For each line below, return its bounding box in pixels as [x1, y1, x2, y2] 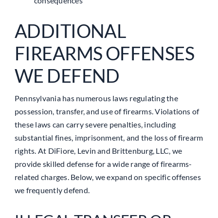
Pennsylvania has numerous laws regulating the [14, 93, 178, 103]
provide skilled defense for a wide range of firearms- [14, 159, 192, 168]
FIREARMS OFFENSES [14, 41, 195, 64]
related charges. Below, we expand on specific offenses [14, 172, 201, 182]
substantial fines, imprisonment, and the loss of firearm [14, 132, 203, 142]
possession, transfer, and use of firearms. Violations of [14, 106, 200, 116]
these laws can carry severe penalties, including [14, 119, 176, 129]
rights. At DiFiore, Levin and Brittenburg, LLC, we [14, 145, 182, 155]
